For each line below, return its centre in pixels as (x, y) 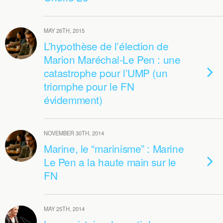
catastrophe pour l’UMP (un (106, 73)
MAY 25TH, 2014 (64, 209)
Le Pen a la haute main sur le (110, 162)
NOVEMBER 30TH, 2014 (74, 133)
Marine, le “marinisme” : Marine (114, 148)
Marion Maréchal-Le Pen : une (112, 59)
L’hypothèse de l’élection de (106, 46)
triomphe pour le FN (89, 86)
